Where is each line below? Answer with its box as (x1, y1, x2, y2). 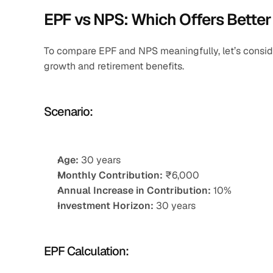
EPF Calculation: (44, 243, 129, 259)
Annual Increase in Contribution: (57, 184, 211, 197)
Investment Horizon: (57, 199, 154, 212)
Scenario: (44, 104, 93, 119)
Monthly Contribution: (57, 169, 163, 182)
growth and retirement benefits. (44, 60, 184, 73)
